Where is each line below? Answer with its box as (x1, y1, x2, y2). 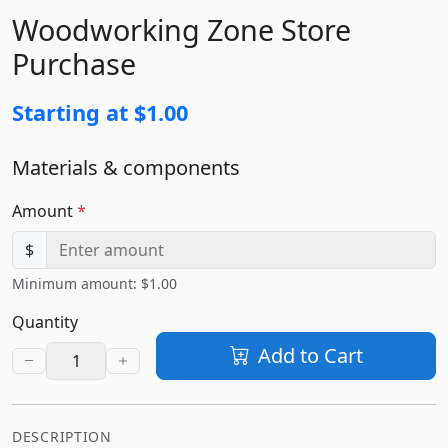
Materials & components (12, 153, 240, 181)
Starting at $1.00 (12, 97, 188, 127)
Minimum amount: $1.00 (12, 273, 177, 293)
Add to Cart (257, 341, 363, 369)
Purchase (12, 43, 136, 83)
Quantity (12, 310, 78, 333)
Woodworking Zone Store (12, 9, 351, 49)
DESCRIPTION (12, 426, 112, 446)
